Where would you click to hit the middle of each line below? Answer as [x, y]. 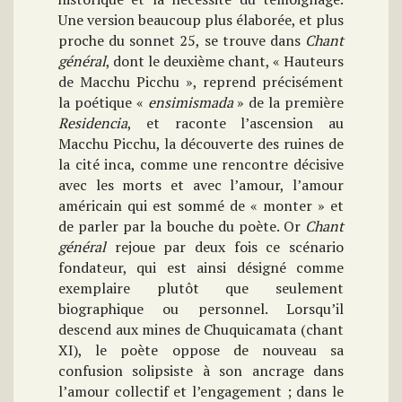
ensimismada [190, 102]
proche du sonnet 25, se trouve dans [182, 40]
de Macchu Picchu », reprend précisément [201, 81]
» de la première [288, 102]
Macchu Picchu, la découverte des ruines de [201, 143]
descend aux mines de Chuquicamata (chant [201, 329]
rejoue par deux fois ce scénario [225, 246]
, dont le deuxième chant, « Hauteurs [225, 61]
